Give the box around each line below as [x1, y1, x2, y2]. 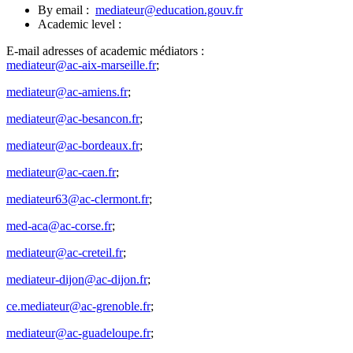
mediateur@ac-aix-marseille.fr [6, 58, 156, 72]
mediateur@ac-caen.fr [6, 165, 116, 179]
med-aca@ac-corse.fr [6, 218, 112, 232]
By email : [38, 2, 95, 17]
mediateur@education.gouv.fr [95, 2, 243, 17]
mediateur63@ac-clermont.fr [6, 191, 149, 206]
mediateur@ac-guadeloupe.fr [6, 325, 150, 340]
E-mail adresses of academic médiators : [6, 43, 204, 58]
